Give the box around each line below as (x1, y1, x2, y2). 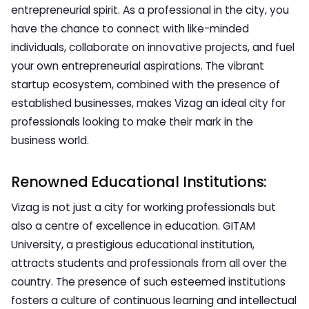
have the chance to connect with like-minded (11, 21, 249, 36)
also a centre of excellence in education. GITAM (11, 219, 255, 233)
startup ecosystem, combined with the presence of (11, 77, 280, 92)
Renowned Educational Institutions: (11, 172, 268, 192)
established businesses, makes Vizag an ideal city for (11, 96, 286, 110)
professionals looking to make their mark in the (11, 114, 253, 129)
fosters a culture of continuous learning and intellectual (11, 293, 297, 308)
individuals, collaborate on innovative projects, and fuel (11, 40, 295, 54)
